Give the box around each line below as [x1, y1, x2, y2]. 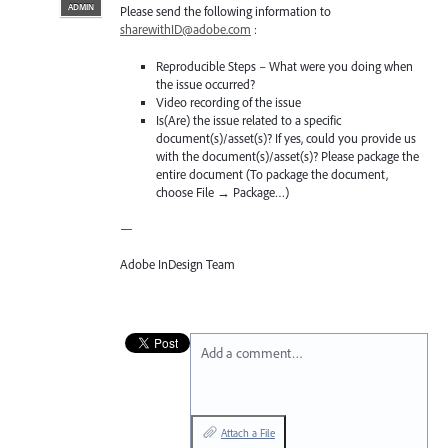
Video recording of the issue [156, 93, 302, 110]
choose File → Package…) [156, 183, 290, 200]
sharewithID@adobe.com [120, 21, 251, 38]
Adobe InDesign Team [120, 255, 235, 272]
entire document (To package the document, [156, 165, 389, 182]
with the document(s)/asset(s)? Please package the [156, 147, 420, 164]
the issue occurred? [156, 75, 256, 92]
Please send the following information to [120, 3, 331, 20]
